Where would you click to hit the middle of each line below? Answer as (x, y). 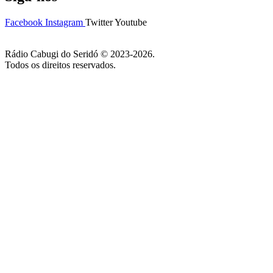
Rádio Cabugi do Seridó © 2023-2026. (80, 54)
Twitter (99, 23)
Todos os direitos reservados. (60, 65)
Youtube (131, 23)
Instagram (64, 23)
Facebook (24, 23)
